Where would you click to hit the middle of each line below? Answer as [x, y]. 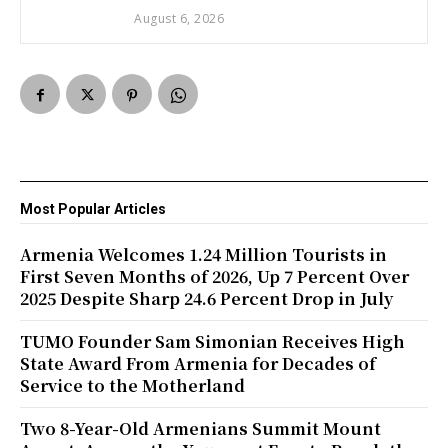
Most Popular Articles [93, 209]
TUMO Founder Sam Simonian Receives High [212, 342]
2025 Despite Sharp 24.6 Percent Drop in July [206, 299]
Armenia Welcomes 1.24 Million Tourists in [203, 255]
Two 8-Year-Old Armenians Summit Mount [200, 429]
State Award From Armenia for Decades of [198, 364]
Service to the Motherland [132, 386]
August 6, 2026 [179, 19]
